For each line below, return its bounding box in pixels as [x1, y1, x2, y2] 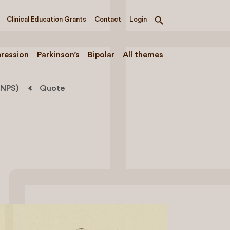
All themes [123, 51, 163, 59]
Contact [94, 15, 121, 23]
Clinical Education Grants [7, 15, 86, 23]
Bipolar [88, 51, 114, 59]
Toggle [158, 19, 185, 28]
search [158, 27, 184, 36]
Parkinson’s [37, 51, 80, 59]
